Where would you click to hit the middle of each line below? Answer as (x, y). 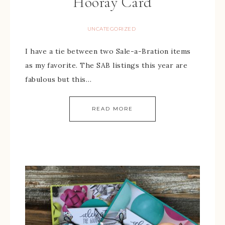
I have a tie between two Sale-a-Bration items (108, 51)
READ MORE (113, 109)
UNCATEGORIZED (111, 29)
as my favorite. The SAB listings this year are (106, 65)
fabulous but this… (58, 79)
